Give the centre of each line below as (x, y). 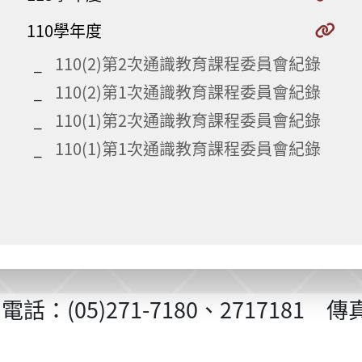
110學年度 (64, 30)
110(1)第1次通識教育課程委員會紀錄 (188, 148)
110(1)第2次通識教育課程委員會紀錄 (188, 120)
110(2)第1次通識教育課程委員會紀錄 (188, 92)
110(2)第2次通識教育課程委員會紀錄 (188, 63)
